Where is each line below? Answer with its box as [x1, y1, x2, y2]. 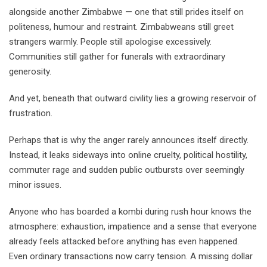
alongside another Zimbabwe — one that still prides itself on [9, 6, 244, 17]
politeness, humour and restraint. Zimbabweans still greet [9, 21, 234, 32]
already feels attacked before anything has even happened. [9, 235, 239, 247]
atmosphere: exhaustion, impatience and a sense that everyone [9, 221, 257, 232]
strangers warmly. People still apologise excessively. [9, 36, 212, 47]
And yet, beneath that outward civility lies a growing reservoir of [9, 92, 257, 104]
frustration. [9, 107, 52, 119]
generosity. [9, 66, 51, 77]
